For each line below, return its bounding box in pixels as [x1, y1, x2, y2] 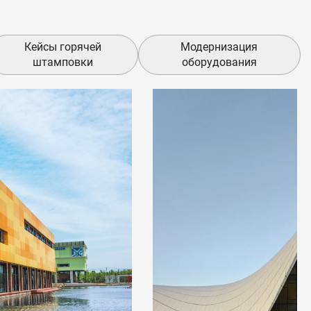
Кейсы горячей [24, 40, 101, 53]
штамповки [32, 55, 93, 69]
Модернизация [180, 40, 258, 53]
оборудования [181, 55, 257, 69]
